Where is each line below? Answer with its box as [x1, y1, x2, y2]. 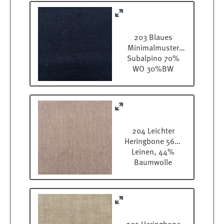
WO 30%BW [132, 65, 173, 74]
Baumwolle [134, 159, 172, 167]
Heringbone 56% [124, 138, 181, 146]
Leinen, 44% [131, 148, 174, 157]
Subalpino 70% [126, 55, 179, 63]
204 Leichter [131, 127, 174, 136]
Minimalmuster [127, 44, 179, 53]
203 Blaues [133, 34, 172, 42]
